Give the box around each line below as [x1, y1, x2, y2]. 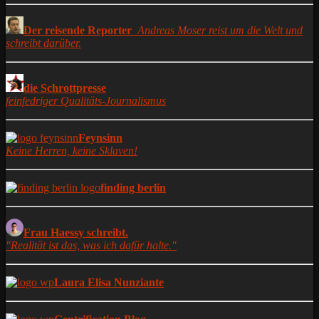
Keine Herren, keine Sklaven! [6, 144, 137, 157]
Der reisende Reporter [23, 23, 135, 36]
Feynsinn [78, 131, 122, 144]
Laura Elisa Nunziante [54, 276, 164, 288]
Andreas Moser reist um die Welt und [137, 23, 303, 36]
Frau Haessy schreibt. [23, 226, 128, 239]
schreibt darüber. [6, 36, 81, 49]
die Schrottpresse [23, 81, 106, 94]
